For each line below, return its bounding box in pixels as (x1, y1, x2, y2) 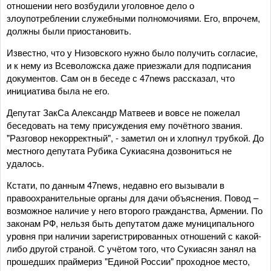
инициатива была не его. (7, 83, 109, 97)
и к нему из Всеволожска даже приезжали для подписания (7, 58, 251, 71)
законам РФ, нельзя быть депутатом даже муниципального (7, 216, 254, 229)
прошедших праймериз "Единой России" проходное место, (7, 254, 250, 267)
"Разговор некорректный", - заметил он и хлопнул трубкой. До (7, 131, 264, 144)
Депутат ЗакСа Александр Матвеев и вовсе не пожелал (7, 105, 240, 119)
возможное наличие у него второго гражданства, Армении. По (7, 203, 263, 217)
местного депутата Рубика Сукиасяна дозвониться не (7, 143, 232, 157)
